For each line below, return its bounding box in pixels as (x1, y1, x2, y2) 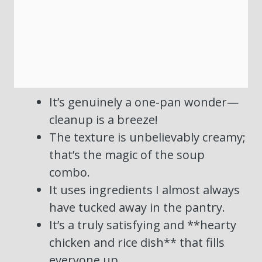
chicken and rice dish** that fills (49, 235, 225, 251)
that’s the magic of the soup (49, 147, 205, 163)
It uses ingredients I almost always (49, 182, 240, 198)
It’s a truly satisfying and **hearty (49, 217, 236, 233)
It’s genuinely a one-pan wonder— (49, 94, 239, 111)
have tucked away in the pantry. (49, 199, 225, 216)
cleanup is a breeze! (49, 112, 158, 128)
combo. (49, 164, 90, 181)
